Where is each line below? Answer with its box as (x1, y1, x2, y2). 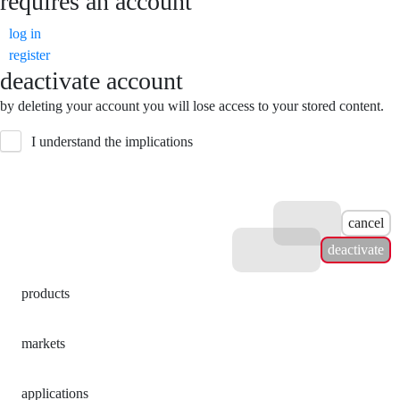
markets (21, 335, 65, 351)
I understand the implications (31, 133, 193, 149)
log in (9, 25, 41, 41)
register (9, 46, 50, 62)
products (21, 285, 70, 301)
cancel (348, 214, 384, 230)
